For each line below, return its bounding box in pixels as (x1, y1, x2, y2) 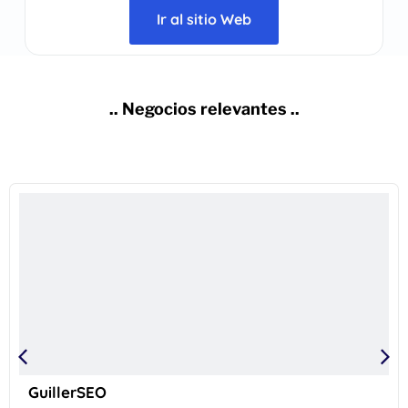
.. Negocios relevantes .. (108, 99, 300, 119)
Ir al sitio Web (157, 9, 251, 28)
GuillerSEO (28, 382, 107, 403)
